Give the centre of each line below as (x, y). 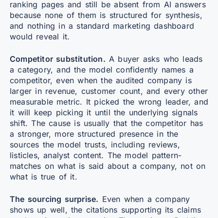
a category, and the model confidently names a (102, 69)
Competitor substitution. (58, 59)
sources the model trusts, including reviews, (95, 144)
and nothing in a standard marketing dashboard (102, 26)
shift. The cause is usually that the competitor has (107, 123)
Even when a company (144, 199)
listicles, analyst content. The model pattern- (96, 155)
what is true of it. (44, 176)
